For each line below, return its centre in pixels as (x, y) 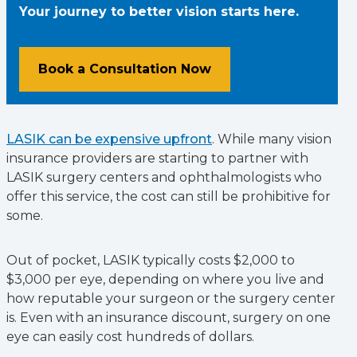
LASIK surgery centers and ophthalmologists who (164, 177)
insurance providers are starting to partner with (157, 158)
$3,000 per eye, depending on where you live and (165, 279)
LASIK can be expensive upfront (109, 139)
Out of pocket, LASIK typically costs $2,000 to (151, 260)
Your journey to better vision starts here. (159, 12)
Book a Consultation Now (125, 69)
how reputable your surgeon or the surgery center (171, 298)
